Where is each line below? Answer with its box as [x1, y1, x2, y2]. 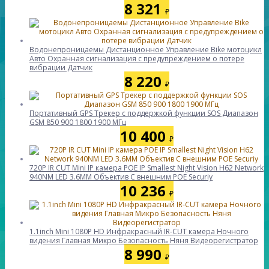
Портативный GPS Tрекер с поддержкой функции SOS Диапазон [29, 108, 258, 118]
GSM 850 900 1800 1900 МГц [29, 117, 126, 127]
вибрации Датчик [29, 62, 92, 73]
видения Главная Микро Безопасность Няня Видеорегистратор [29, 235, 258, 246]
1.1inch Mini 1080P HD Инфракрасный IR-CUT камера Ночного [29, 226, 249, 237]
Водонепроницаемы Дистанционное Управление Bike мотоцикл [29, 44, 262, 55]
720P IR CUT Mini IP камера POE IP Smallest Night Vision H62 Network [29, 163, 264, 173]
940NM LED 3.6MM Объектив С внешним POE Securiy [29, 172, 213, 182]
